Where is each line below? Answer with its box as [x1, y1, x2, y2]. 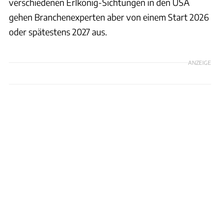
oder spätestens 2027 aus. [9, 26, 107, 37]
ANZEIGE [188, 59, 211, 66]
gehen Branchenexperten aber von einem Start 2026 [9, 11, 209, 23]
